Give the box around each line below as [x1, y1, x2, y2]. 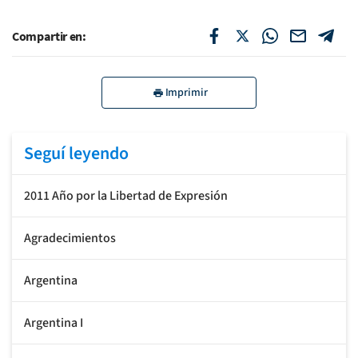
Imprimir [165, 84, 208, 101]
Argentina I [24, 313, 83, 332]
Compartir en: [12, 27, 86, 44]
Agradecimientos [24, 229, 116, 247]
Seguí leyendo [24, 140, 129, 166]
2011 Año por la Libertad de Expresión [24, 186, 228, 205]
